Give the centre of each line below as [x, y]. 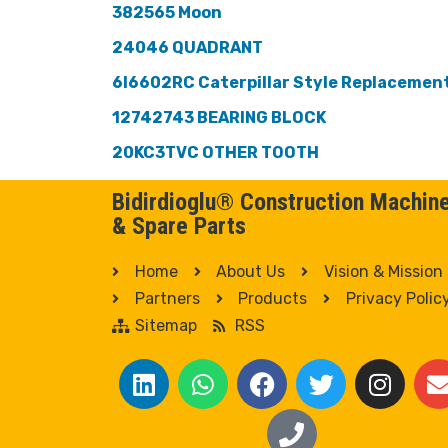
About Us [250, 272]
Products [272, 299]
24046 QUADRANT [187, 48]
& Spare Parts [179, 226]
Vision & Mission [383, 272]
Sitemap [165, 326]
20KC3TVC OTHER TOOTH [215, 153]
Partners [167, 299]
